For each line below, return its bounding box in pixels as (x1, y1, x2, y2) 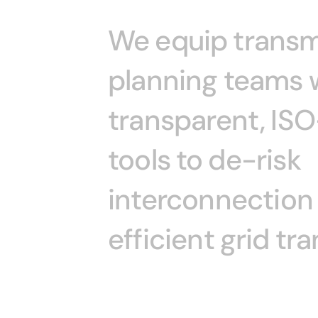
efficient (108, 221, 214, 258)
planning (108, 62, 218, 99)
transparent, (108, 102, 265, 138)
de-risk (208, 141, 301, 178)
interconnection (108, 181, 313, 218)
